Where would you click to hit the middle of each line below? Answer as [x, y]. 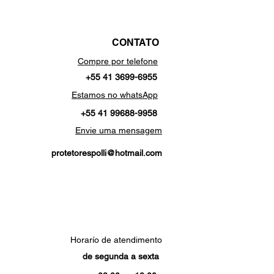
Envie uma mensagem [119, 131]
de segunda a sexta [121, 257]
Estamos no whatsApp [115, 95]
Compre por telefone [118, 61]
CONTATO [135, 43]
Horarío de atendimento [116, 240]
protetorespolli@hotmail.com [107, 153]
